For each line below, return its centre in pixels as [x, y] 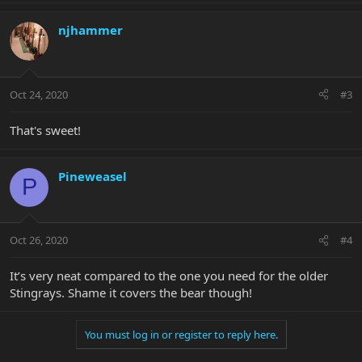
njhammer [90, 30]
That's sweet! [45, 130]
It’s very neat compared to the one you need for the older [169, 276]
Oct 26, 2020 [39, 240]
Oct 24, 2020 [39, 94]
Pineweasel [93, 176]
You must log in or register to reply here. [181, 335]
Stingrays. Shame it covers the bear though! [131, 293]
